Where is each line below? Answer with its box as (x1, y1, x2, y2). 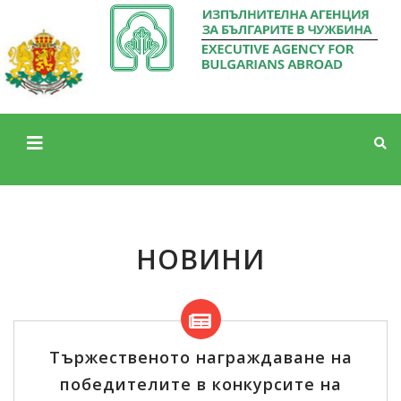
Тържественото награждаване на (48, 346, 353, 369)
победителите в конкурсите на (59, 373, 342, 396)
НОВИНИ (136, 241, 265, 278)
